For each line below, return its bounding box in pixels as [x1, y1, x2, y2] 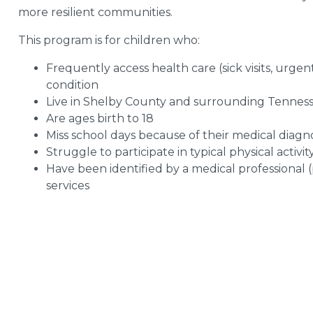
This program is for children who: [17, 34, 200, 48]
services [45, 179, 89, 193]
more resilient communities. [17, 6, 173, 20]
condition [45, 78, 99, 92]
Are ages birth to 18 [45, 112, 154, 126]
